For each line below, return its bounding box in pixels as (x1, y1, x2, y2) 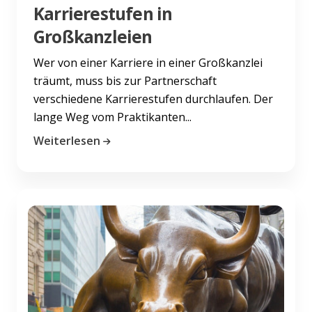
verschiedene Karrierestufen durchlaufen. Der (33, 91, 273, 107)
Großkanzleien (33, 24, 153, 48)
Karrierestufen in (33, 1, 173, 25)
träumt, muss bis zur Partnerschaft (33, 72, 217, 88)
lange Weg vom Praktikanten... (33, 109, 192, 125)
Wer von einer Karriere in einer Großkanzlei (33, 54, 263, 70)
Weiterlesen (33, 132, 100, 148)
